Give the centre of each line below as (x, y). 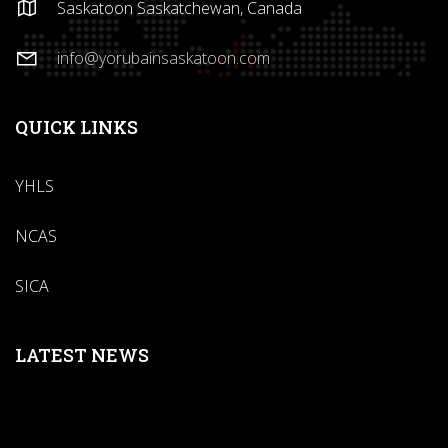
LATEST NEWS (82, 355)
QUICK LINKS (76, 127)
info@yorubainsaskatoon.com (163, 58)
